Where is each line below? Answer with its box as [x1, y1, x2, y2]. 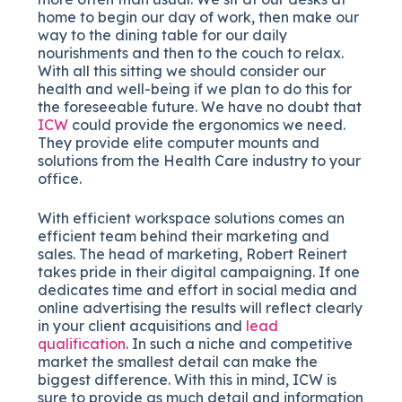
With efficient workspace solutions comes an [38, 208, 345, 227]
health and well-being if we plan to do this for [38, 79, 353, 98]
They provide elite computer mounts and [38, 133, 320, 152]
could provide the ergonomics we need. [68, 115, 346, 134]
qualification [38, 334, 127, 353]
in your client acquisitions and [38, 316, 247, 335]
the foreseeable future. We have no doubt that [38, 97, 363, 116]
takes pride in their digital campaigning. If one [38, 262, 361, 281]
